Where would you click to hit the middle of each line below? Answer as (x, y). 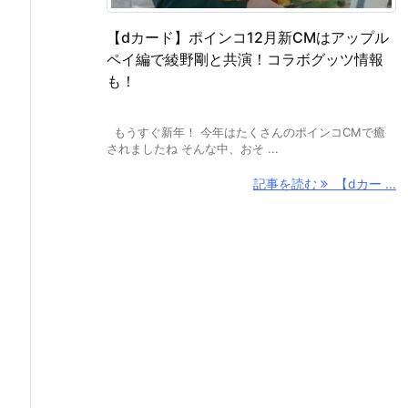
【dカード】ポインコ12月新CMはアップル (248, 38)
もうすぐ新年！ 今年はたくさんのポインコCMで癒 (246, 133)
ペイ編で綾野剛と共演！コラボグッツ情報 (245, 60)
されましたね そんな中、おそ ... (193, 149)
